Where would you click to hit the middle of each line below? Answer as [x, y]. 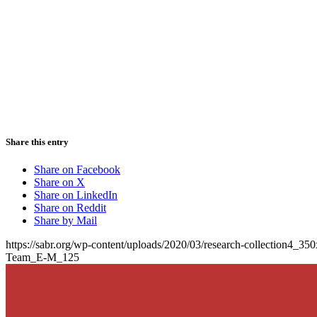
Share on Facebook [77, 169]
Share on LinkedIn [76, 195]
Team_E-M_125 [42, 257]
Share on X [59, 182]
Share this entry [37, 142]
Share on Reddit [70, 207]
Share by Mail [65, 220]
